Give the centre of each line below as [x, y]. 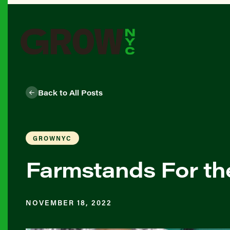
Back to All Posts [70, 92]
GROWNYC [52, 138]
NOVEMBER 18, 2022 [69, 203]
